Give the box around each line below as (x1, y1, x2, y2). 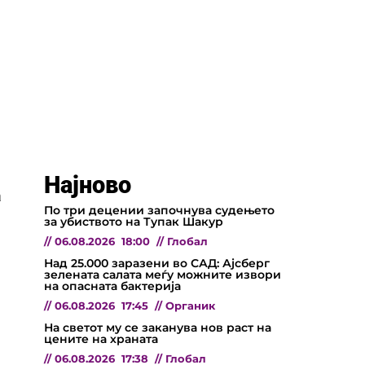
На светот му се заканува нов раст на (44, 319, 271, 335)
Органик (165, 299, 215, 312)
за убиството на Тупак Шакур (44, 213, 223, 229)
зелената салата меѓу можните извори (44, 266, 281, 282)
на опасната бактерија (44, 278, 181, 293)
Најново (44, 170, 131, 199)
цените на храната (44, 331, 158, 346)
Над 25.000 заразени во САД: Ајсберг (44, 255, 270, 270)
